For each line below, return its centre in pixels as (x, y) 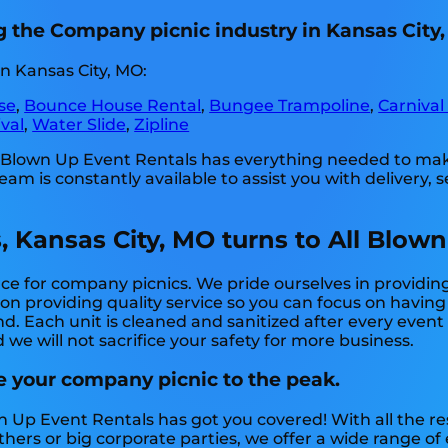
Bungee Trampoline (290, 105)
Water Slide (79, 124)
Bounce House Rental (113, 105)
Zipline (162, 124)
